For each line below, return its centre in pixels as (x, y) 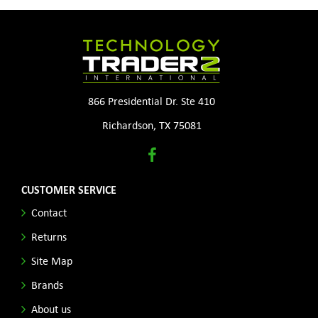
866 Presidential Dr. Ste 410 (152, 100)
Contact (49, 212)
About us (51, 308)
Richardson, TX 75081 (152, 125)
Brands (47, 284)
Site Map (52, 260)
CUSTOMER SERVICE (69, 189)
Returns (49, 236)
